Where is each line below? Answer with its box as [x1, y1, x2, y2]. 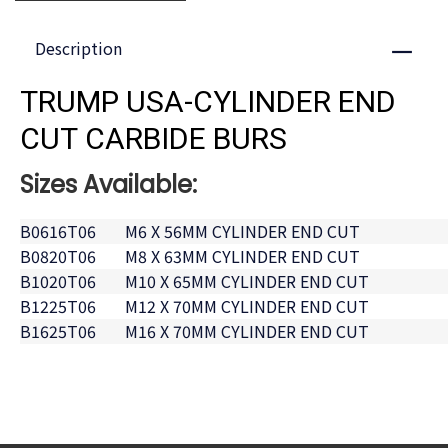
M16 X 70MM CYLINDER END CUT [125, 319, 369, 344]
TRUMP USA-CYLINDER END [20, 81, 396, 126]
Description [35, 36, 122, 61]
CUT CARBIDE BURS [20, 118, 287, 163]
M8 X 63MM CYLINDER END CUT [125, 244, 360, 269]
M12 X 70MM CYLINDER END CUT [125, 294, 369, 319]
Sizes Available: [20, 168, 197, 202]
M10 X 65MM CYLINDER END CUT [125, 269, 369, 294]
